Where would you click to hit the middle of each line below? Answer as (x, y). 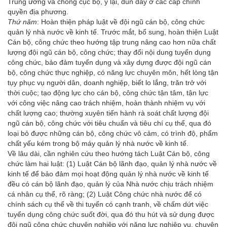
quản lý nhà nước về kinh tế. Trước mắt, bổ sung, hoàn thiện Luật (113, 32)
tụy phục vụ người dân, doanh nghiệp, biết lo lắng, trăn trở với (107, 82)
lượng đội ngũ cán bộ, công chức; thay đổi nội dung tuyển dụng (109, 52)
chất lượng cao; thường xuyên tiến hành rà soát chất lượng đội (108, 113)
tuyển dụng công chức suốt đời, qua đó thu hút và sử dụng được (111, 214)
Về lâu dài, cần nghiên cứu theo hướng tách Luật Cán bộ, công (109, 153)
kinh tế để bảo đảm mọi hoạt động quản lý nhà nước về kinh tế (108, 174)
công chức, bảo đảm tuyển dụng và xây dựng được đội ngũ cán (109, 62)
